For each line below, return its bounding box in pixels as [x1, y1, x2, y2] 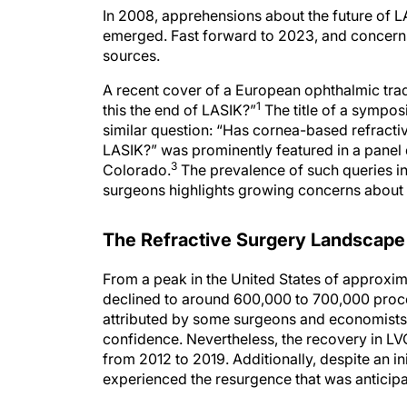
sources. [103, 46, 160, 65]
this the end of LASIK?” [103, 101, 256, 119]
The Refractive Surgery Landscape [103, 229, 405, 251]
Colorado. [103, 161, 171, 179]
